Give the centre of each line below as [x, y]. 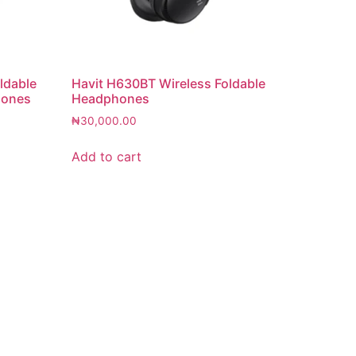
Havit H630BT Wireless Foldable [169, 84]
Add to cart [107, 157]
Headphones [111, 99]
